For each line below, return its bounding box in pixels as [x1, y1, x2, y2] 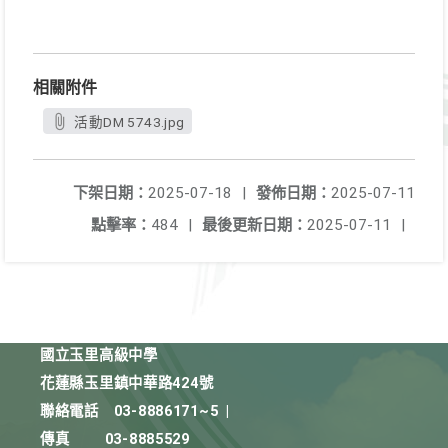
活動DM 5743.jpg [74, 114, 185, 130]
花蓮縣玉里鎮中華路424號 [40, 375, 214, 392]
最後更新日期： [202, 216, 307, 234]
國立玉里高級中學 [40, 347, 158, 364]
